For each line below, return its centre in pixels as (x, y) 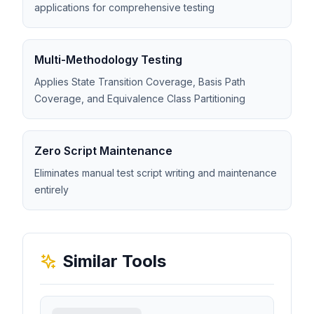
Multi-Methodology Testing (108, 60)
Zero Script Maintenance (103, 151)
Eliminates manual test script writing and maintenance (156, 173)
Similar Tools (114, 261)
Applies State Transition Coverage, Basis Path (140, 82)
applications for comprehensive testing (124, 7)
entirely (52, 190)
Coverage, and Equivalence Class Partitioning (140, 98)
